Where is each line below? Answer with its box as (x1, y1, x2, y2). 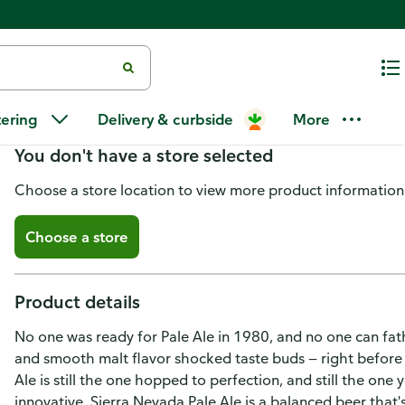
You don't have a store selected (14, 144, 273, 166)
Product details (14, 290, 140, 313)
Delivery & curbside (98, 110, 233, 128)
